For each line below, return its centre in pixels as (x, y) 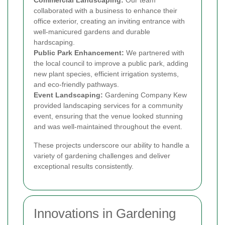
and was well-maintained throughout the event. (108, 126)
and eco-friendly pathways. (76, 84)
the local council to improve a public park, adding (111, 63)
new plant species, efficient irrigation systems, (106, 74)
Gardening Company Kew (145, 95)
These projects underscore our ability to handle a (111, 145)
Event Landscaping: (68, 95)
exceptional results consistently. (84, 166)
